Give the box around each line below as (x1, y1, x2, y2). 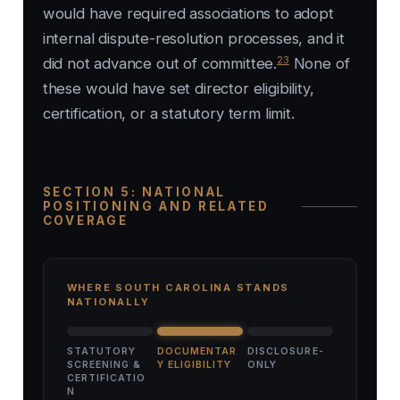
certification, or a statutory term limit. (42, 104, 295, 123)
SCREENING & (66, 359, 142, 371)
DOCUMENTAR (156, 346, 237, 358)
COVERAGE (42, 213, 129, 229)
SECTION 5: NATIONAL (42, 185, 227, 200)
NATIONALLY (66, 296, 150, 309)
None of (288, 54, 350, 73)
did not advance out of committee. (42, 54, 278, 73)
